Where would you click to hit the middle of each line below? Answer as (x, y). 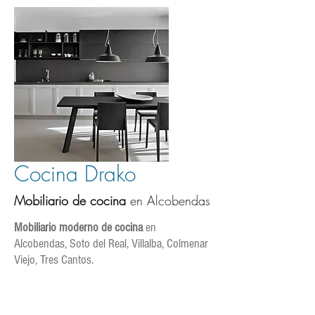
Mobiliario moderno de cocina (78, 227)
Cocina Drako (75, 174)
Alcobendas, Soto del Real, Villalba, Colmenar (111, 244)
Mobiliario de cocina (70, 200)
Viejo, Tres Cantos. (54, 260)
